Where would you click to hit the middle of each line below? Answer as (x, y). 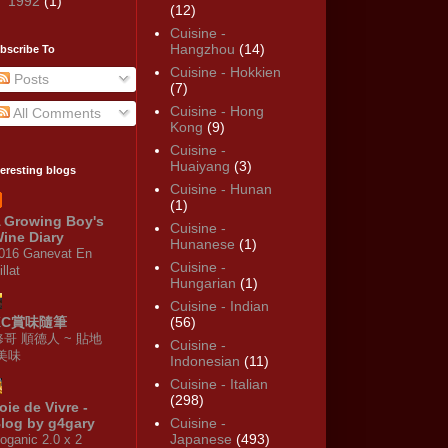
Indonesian (204, 361)
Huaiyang (199, 166)
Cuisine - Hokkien (225, 72)
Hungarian (202, 283)
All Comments (55, 112)
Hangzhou (202, 49)
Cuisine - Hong (216, 111)
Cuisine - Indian (219, 306)
